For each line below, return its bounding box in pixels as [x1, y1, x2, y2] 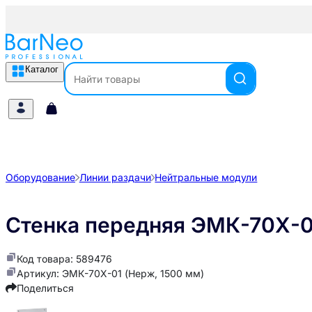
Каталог [25, 64, 58, 75]
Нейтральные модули [155, 171, 258, 183]
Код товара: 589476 [17, 253, 112, 265]
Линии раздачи [79, 171, 151, 183]
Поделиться [17, 282, 74, 295]
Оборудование [6, 171, 75, 183]
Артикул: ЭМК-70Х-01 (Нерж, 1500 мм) [17, 267, 204, 280]
